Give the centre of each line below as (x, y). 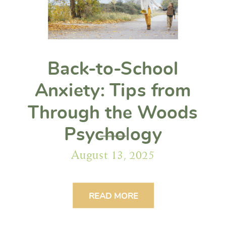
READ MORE (113, 196)
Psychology (113, 134)
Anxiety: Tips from (113, 91)
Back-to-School (113, 69)
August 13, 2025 (113, 154)
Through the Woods (113, 112)
